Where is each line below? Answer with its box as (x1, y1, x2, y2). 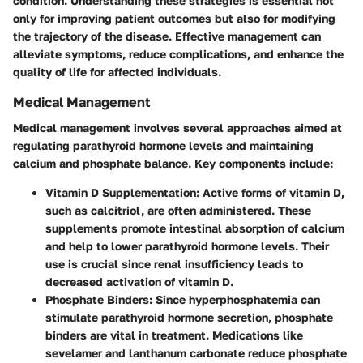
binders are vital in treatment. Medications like (45, 328, 303, 343)
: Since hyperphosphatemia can (149, 293, 320, 307)
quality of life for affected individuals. (13, 65, 221, 79)
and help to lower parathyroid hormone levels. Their (45, 239, 329, 254)
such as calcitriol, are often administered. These (45, 203, 311, 218)
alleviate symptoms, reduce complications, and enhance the (13, 47, 344, 62)
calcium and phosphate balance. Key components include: (13, 156, 333, 171)
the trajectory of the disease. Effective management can (13, 29, 321, 44)
